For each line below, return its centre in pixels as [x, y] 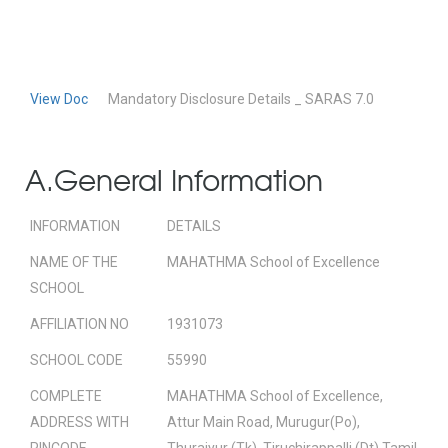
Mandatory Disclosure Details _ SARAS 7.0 [241, 98]
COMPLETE [66, 395]
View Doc [59, 98]
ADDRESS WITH [79, 421]
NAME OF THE [74, 261]
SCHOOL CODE [76, 359]
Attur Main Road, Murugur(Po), [263, 421]
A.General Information [174, 179]
